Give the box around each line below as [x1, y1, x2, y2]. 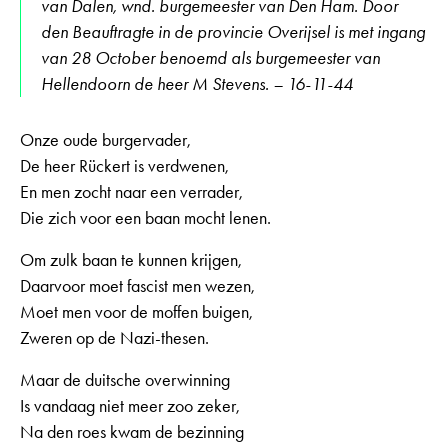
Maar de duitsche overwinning [20, 369, 230, 392]
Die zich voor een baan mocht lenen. [20, 207, 271, 230]
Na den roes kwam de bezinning [20, 421, 244, 444]
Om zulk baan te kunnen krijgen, [20, 249, 242, 272]
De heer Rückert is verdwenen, [20, 155, 229, 178]
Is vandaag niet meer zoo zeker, [20, 395, 240, 418]
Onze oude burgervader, [20, 129, 191, 152]
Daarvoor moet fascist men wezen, [20, 275, 255, 298]
